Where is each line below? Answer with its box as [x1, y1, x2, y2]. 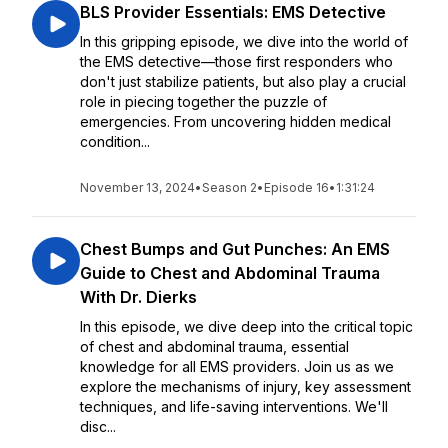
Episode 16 [264, 180, 329, 195]
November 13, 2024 [80, 180, 195, 195]
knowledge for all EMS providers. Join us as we [80, 358, 394, 375]
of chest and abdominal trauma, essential [80, 338, 349, 355]
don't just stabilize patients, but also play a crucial [80, 73, 406, 90]
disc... [80, 418, 116, 435]
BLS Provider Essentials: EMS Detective [80, 2, 386, 22]
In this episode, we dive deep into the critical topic [80, 318, 413, 335]
